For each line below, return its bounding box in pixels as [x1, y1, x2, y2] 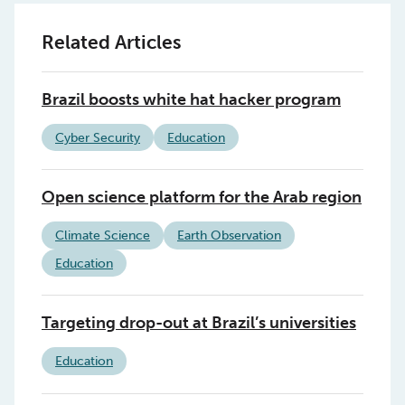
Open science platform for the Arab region [42, 187, 362, 208]
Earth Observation [177, 228, 281, 244]
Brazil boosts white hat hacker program [42, 89, 341, 109]
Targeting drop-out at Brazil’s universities [42, 313, 356, 334]
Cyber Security [55, 129, 140, 146]
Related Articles [42, 30, 181, 53]
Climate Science [55, 228, 150, 244]
